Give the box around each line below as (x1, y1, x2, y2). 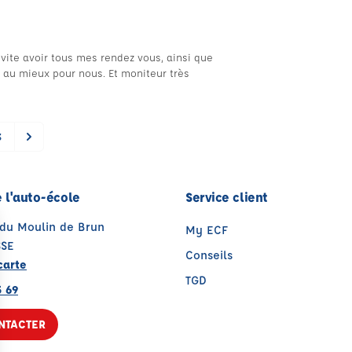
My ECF (185, 222, 228, 237)
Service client (185, 189, 268, 205)
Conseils (185, 247, 233, 262)
